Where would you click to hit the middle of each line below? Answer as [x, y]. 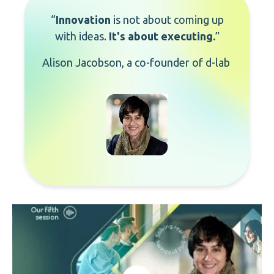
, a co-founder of [163, 63]
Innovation [83, 20]
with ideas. [82, 36]
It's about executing [161, 36]
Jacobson [98, 63]
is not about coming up [167, 20]
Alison [57, 63]
